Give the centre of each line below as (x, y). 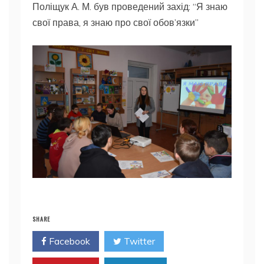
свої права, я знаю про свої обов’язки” (115, 22)
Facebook (68, 241)
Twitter (138, 241)
